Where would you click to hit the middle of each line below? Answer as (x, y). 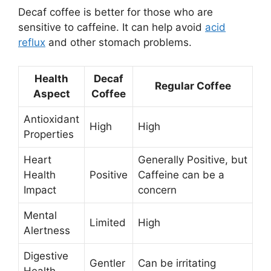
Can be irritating (177, 263)
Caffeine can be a (181, 175)
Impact (40, 190)
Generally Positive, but (193, 159)
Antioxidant (51, 119)
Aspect (51, 93)
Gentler (107, 263)
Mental (40, 215)
